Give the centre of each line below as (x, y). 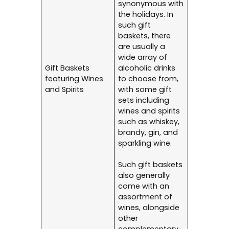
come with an (144, 186)
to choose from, (148, 79)
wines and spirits (149, 111)
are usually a (142, 47)
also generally (144, 176)
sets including (144, 100)
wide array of (143, 58)
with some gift (145, 90)
